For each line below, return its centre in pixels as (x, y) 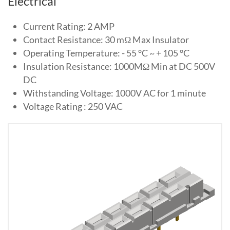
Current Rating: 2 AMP (69, 26)
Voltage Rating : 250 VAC (73, 106)
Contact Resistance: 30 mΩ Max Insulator (106, 40)
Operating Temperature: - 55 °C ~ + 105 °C (106, 53)
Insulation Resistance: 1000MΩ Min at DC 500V (119, 66)
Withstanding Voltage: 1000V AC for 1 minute (114, 93)
